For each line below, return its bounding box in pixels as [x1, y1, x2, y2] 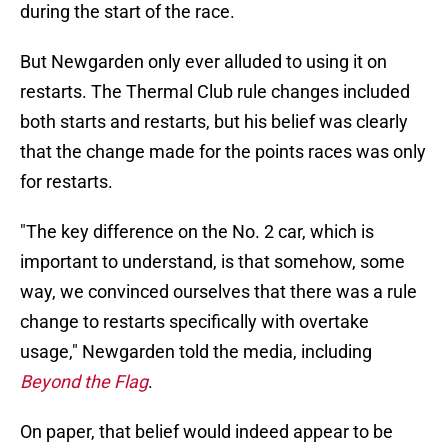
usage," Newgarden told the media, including [20, 341, 372, 363]
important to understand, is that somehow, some [20, 251, 405, 273]
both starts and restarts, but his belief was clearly [20, 111, 408, 133]
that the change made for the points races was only [20, 141, 426, 163]
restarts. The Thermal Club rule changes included [20, 81, 410, 103]
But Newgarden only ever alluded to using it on [20, 51, 387, 73]
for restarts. [20, 171, 113, 193]
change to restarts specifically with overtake [20, 311, 369, 333]
